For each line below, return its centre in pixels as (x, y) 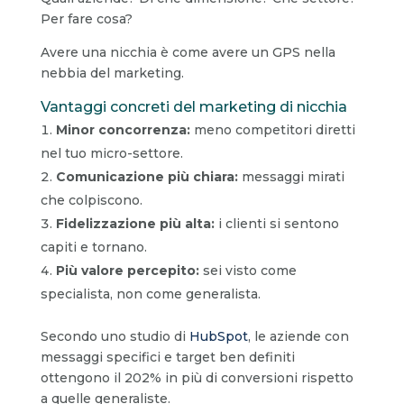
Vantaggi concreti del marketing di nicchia (193, 106)
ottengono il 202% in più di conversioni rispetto (197, 377)
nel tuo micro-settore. (111, 153)
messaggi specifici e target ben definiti (167, 357)
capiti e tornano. (93, 247)
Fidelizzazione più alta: (135, 223)
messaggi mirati (291, 176)
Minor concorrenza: (123, 129)
